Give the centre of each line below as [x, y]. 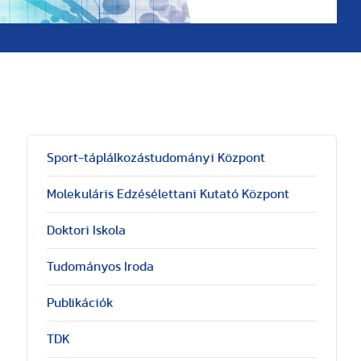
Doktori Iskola [86, 230]
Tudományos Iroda [100, 267]
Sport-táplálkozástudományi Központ [156, 158]
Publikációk [80, 303]
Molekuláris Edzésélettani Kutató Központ [168, 194]
